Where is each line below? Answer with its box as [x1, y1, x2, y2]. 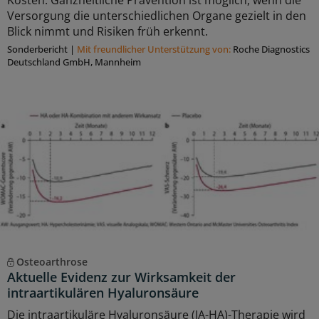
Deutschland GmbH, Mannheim [7, 56, 141, 69]
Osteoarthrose [16, 255, 88, 269]
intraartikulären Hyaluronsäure [7, 284, 199, 302]
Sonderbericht [7, 43, 68, 56]
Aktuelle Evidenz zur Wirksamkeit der [7, 268, 236, 286]
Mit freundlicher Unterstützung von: [77, 43, 233, 56]
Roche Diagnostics [233, 43, 310, 56]
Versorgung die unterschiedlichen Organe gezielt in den [7, 8, 306, 24]
